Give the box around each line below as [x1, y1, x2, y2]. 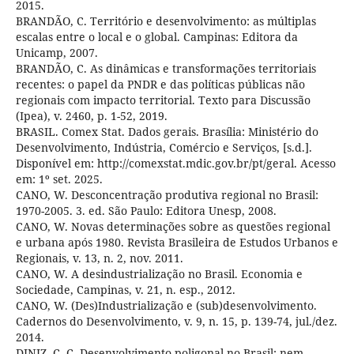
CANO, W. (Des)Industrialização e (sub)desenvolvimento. [15, 297, 317, 313]
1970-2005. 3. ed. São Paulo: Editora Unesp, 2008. [15, 202, 277, 218]
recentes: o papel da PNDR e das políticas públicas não [15, 76, 305, 92]
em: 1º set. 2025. [15, 171, 103, 186]
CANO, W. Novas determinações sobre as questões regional [15, 218, 330, 234]
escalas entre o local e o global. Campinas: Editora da [15, 28, 298, 44]
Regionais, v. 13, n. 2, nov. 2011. [15, 250, 183, 265]
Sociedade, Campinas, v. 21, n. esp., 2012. [15, 281, 235, 297]
